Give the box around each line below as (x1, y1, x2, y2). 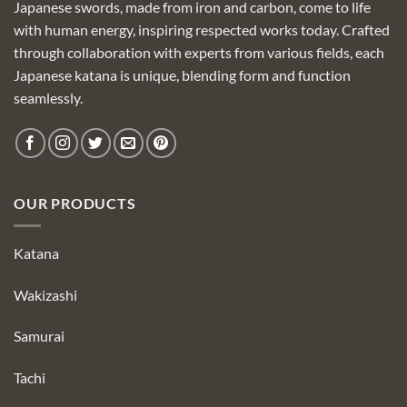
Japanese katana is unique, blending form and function (14, 66, 351, 84)
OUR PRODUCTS (14, 194, 136, 213)
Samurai (14, 327, 65, 345)
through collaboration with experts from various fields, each (14, 44, 384, 62)
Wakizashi (14, 285, 77, 303)
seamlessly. (14, 89, 83, 107)
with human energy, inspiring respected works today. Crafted (14, 21, 390, 39)
